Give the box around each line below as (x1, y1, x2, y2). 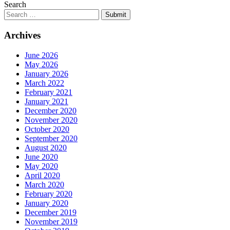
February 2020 (25, 189, 72, 198)
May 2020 (25, 161, 58, 170)
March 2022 (25, 78, 64, 87)
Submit (105, 11, 126, 19)
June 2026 (25, 50, 58, 60)
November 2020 (25, 115, 78, 124)
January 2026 (25, 69, 68, 78)
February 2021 (25, 87, 72, 97)
